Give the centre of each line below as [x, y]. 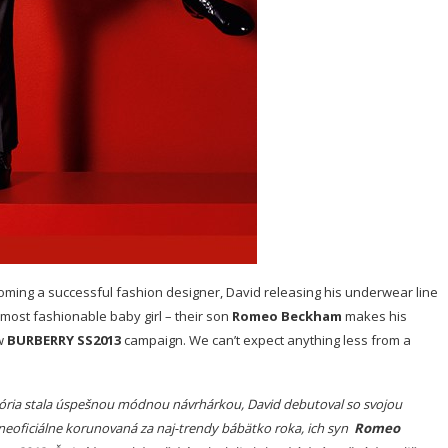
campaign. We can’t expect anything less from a [266, 340]
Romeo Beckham [287, 316]
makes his [374, 316]
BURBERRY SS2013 [64, 340]
